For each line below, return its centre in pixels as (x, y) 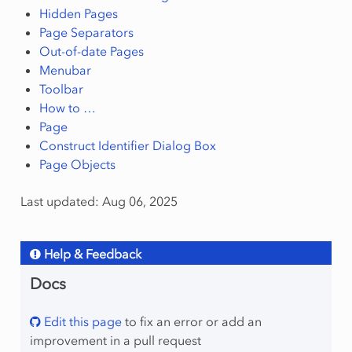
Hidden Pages (78, 14)
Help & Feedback (92, 254)
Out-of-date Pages (91, 51)
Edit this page (81, 322)
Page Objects (77, 165)
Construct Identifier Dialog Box (127, 146)
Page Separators (86, 33)
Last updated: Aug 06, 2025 (99, 202)
